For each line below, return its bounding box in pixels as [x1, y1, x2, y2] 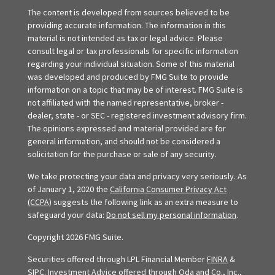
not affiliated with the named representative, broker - [28, 96, 223, 108]
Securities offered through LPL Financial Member [28, 253, 207, 265]
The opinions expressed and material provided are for [28, 122, 226, 134]
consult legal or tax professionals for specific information [28, 45, 238, 56]
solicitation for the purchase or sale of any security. [28, 148, 217, 160]
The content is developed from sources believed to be [28, 6, 230, 18]
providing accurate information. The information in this [28, 19, 226, 31]
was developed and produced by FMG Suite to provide [28, 71, 228, 82]
